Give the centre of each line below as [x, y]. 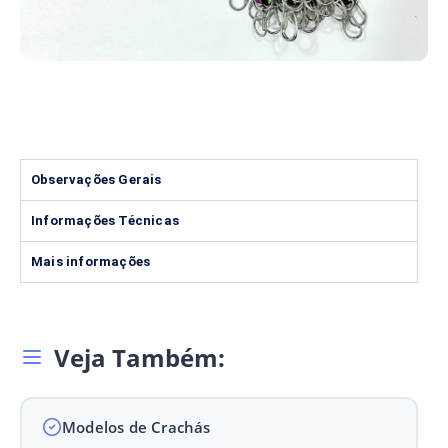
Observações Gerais [96, 179]
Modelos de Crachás [136, 426]
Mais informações [91, 261]
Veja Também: [139, 357]
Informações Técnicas [105, 220]
